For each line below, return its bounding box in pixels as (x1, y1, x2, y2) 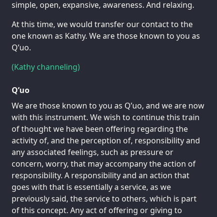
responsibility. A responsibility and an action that (12, 170, 189, 181)
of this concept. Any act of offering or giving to (12, 204, 182, 216)
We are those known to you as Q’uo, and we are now (12, 100, 204, 111)
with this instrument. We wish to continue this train (12, 111, 200, 123)
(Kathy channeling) (12, 61, 80, 72)
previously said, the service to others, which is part (12, 193, 197, 204)
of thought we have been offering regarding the (12, 123, 188, 134)
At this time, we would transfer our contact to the (12, 18, 193, 30)
